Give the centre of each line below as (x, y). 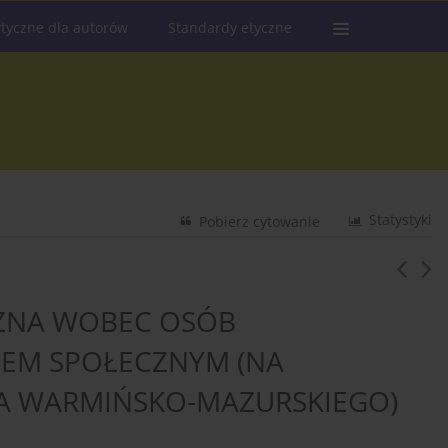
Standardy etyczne (230, 27)
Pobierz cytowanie (260, 222)
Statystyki (401, 220)
